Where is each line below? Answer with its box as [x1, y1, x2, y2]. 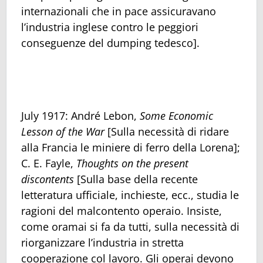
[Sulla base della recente [74, 171, 198, 186]
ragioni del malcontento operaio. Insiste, [21, 203, 222, 218]
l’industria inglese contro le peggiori [21, 19, 198, 34]
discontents [21, 171, 74, 186]
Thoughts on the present [76, 156, 188, 170]
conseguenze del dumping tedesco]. [21, 35, 200, 50]
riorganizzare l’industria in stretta [21, 235, 184, 249]
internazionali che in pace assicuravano [21, 4, 216, 18]
